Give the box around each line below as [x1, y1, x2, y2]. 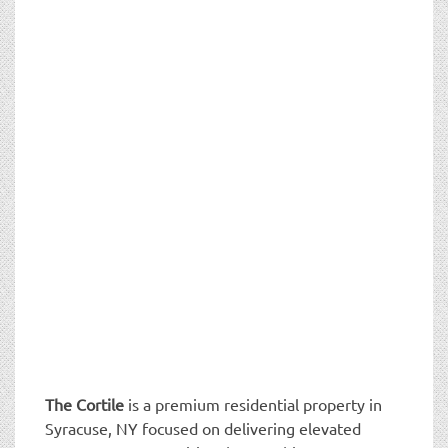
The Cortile [45, 393, 124, 414]
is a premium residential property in [124, 393, 382, 414]
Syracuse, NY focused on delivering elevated [45, 417, 361, 438]
